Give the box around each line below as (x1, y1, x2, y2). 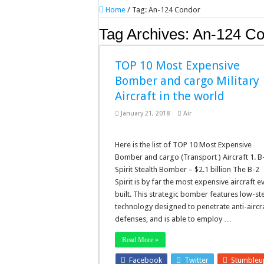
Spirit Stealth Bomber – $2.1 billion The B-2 (115, 165, 260, 174)
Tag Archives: (99, 25, 193, 43)
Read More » (122, 236, 159, 244)
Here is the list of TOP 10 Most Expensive (115, 140, 252, 149)
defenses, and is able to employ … (115, 214, 232, 223)
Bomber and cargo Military (115, 74, 260, 88)
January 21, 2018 (121, 110, 170, 117)
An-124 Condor (148, 5, 200, 14)
